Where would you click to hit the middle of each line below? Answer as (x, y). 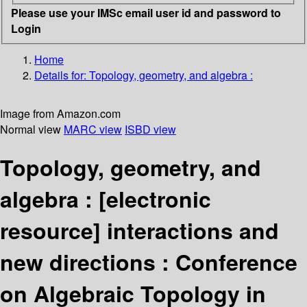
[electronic (155, 198)
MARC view (93, 129)
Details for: (62, 75)
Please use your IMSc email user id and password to (146, 12)
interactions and (193, 230)
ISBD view (150, 129)
